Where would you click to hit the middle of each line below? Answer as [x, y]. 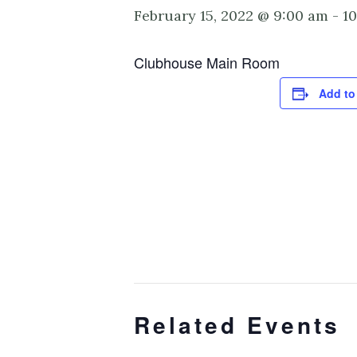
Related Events [237, 325]
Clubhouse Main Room [207, 62]
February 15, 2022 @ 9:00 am [231, 16]
